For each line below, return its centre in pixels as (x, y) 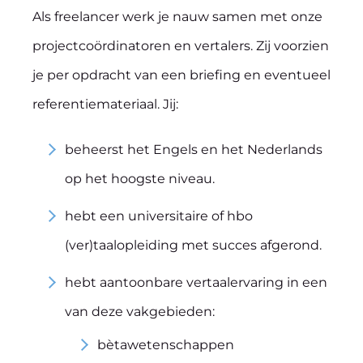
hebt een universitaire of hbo (159, 216)
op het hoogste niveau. (140, 179)
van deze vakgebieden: (140, 312)
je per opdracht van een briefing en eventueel (181, 75)
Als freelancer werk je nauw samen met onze (177, 17)
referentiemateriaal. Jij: (105, 104)
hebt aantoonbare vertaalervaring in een (196, 282)
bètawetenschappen (166, 345)
